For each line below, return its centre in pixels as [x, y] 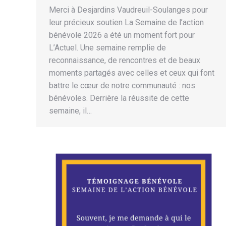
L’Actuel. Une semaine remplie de [107, 48]
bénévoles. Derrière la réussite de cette [119, 98]
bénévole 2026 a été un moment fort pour [122, 35]
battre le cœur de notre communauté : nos [122, 86]
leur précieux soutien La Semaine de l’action [126, 23]
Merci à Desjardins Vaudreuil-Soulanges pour [128, 10]
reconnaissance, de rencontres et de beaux [125, 61]
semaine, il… [70, 111]
